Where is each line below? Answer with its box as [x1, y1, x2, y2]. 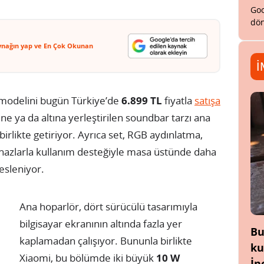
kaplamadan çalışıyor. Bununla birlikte [19, 233, 192, 247]
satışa [194, 93, 220, 107]
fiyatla [162, 93, 194, 107]
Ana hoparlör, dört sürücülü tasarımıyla [19, 199, 197, 213]
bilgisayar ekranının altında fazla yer [19, 216, 182, 230]
